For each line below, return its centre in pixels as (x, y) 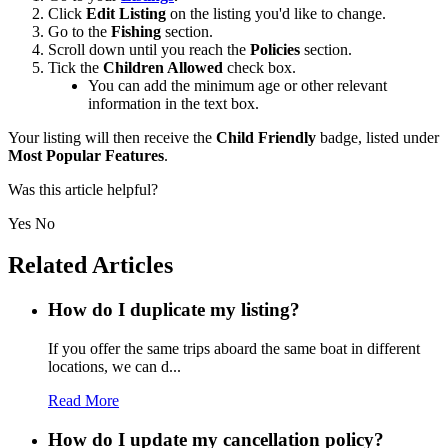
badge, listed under (377, 137)
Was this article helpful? (83, 189)
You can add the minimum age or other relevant (237, 85)
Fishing (136, 31)
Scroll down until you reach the (149, 49)
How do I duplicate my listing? (174, 310)
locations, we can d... (114, 367)
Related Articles (90, 265)
